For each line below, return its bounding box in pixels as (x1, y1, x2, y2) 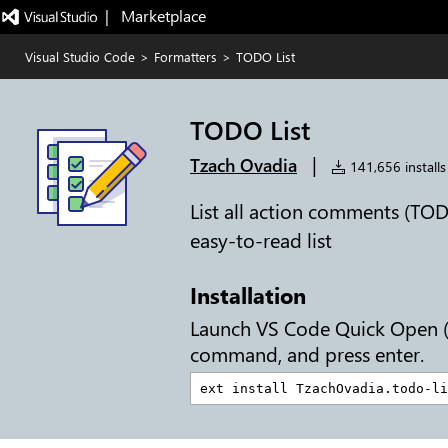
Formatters (154, 48, 217, 65)
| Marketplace (104, 5, 206, 26)
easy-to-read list (190, 227, 332, 253)
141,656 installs (346, 157, 446, 176)
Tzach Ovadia (190, 153, 297, 177)
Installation (190, 280, 306, 310)
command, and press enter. (190, 341, 424, 367)
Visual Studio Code (25, 48, 135, 65)
